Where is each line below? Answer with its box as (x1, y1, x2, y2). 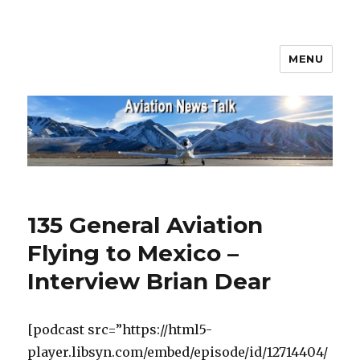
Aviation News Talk (27, 59, 217, 82)
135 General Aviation (27, 211, 264, 239)
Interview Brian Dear (27, 268, 272, 296)
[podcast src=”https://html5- (27, 321, 213, 338)
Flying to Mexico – (27, 239, 239, 268)
